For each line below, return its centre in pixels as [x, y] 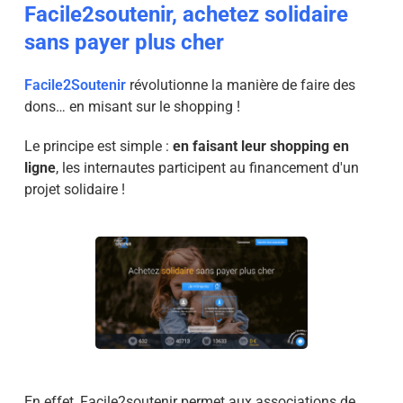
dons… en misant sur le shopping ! [132, 107]
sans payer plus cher [124, 42]
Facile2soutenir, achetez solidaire [186, 14]
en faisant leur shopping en [260, 146]
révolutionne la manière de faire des [240, 85]
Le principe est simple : [98, 146]
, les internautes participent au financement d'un [207, 168]
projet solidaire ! [74, 189]
